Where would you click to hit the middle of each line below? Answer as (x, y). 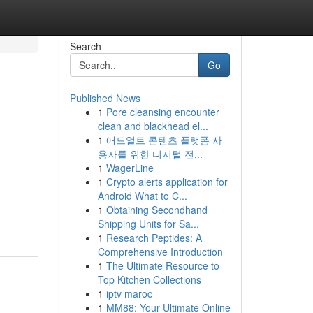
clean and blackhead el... (153, 126)
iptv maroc (129, 293)
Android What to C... (142, 196)
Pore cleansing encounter (162, 112)
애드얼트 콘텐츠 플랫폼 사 (164, 140)
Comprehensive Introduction (160, 252)
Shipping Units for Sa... (148, 224)
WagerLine (130, 168)
